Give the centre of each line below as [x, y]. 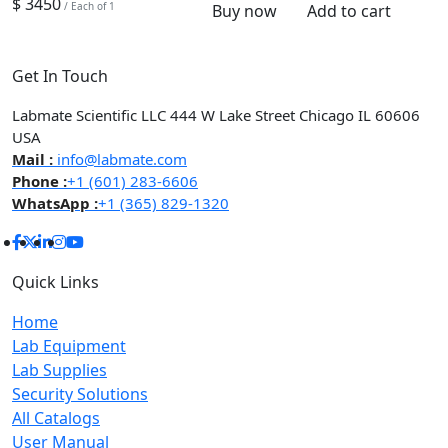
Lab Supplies [59, 369]
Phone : [39, 180]
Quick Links [55, 281]
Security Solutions [80, 393]
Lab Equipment [69, 345]
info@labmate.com [120, 158]
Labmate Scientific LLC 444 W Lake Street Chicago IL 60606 [216, 114]
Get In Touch [60, 75]
